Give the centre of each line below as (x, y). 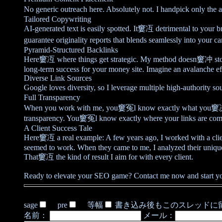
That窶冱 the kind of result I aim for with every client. (109, 157)
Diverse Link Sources (58, 78)
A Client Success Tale (58, 128)
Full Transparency (52, 97)
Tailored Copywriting (57, 19)
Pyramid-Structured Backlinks (71, 50)
